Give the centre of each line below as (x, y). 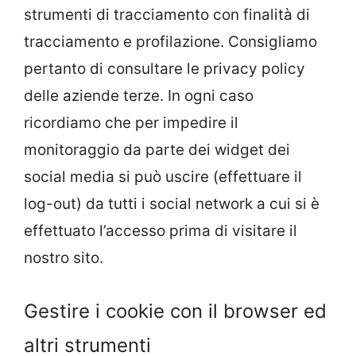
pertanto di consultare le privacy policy (164, 68)
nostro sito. (64, 257)
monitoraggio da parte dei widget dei (157, 149)
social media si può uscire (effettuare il (163, 176)
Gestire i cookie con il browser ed (175, 311)
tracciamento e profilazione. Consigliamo (170, 41)
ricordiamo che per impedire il (131, 122)
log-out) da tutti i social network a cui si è (172, 203)
